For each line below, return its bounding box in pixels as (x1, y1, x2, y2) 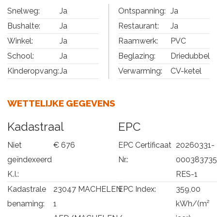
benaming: (7, 199, 45, 208)
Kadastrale (7, 184, 46, 194)
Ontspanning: (118, 6, 166, 15)
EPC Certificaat (118, 140, 171, 150)
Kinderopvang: (7, 66, 59, 76)
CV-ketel (170, 66, 201, 76)
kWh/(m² (176, 199, 210, 208)
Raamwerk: (118, 36, 158, 46)
